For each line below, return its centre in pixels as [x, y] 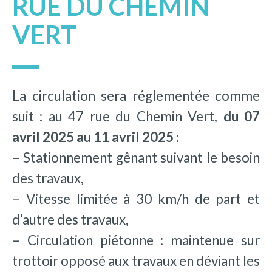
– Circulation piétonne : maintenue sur [136, 240]
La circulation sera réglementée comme [136, 95]
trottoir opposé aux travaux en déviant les [136, 260]
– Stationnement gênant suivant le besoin [136, 157]
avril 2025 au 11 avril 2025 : [96, 137]
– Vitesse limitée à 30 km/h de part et [136, 199]
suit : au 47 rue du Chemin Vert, [118, 116]
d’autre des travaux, [70, 219]
